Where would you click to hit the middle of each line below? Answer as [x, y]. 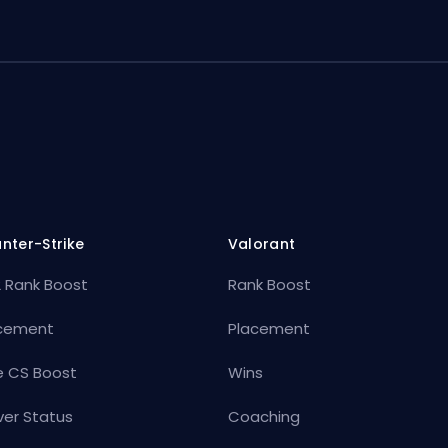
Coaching [263, 417]
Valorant [261, 244]
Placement [268, 329]
